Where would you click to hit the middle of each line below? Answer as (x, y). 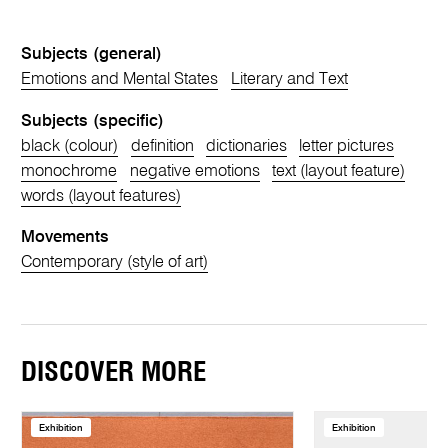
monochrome (69, 171)
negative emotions (194, 171)
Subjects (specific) (93, 121)
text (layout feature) (338, 171)
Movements (65, 238)
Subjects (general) (92, 55)
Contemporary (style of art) (115, 263)
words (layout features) (101, 196)
